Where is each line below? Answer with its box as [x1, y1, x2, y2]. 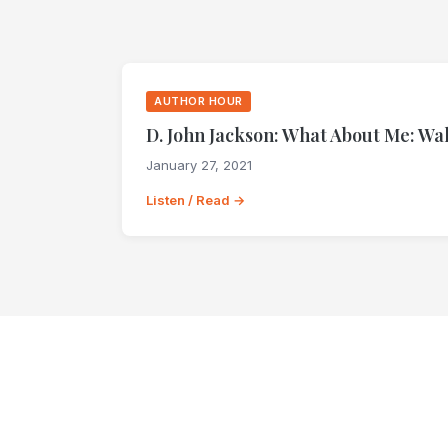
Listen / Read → [146, 191, 245, 208]
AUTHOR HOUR [154, 93, 243, 108]
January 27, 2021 [146, 156, 252, 173]
